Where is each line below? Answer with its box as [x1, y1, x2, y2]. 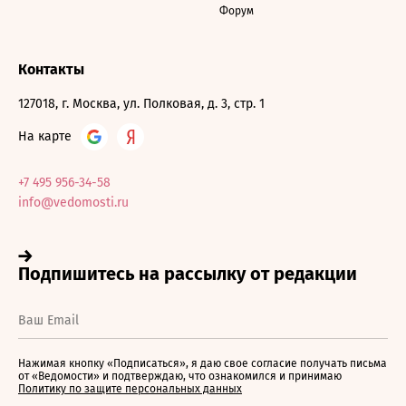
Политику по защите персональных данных [18, 382, 242, 395]
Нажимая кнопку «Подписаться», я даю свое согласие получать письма [18, 357, 387, 370]
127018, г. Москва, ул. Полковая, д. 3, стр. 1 [18, 96, 265, 111]
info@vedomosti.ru [18, 195, 129, 210]
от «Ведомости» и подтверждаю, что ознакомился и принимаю [18, 370, 342, 382]
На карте [18, 129, 72, 144]
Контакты [18, 61, 84, 78]
